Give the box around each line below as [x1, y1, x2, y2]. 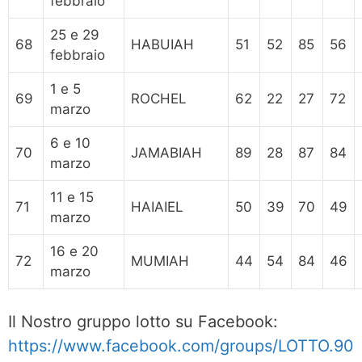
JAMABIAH [131, 144, 202, 161]
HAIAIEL [131, 198, 183, 215]
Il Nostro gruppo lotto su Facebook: [8, 312, 278, 332]
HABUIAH [131, 36, 194, 53]
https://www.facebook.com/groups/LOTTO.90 [8, 336, 354, 356]
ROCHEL [131, 90, 187, 107]
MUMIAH [131, 252, 189, 269]
